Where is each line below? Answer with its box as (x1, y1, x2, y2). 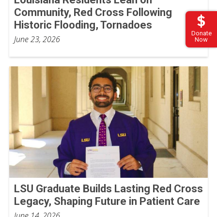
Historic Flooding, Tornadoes (14, 18, 152, 31)
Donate (191, 29, 212, 37)
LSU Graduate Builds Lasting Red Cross (14, 183, 203, 195)
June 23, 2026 (14, 33, 60, 45)
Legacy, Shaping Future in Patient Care (14, 195, 200, 208)
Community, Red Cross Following (14, 6, 172, 18)
